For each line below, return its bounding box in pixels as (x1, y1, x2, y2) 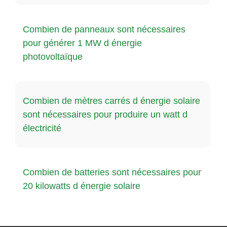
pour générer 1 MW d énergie (23, 37, 142, 48)
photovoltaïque (23, 51, 83, 62)
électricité (23, 123, 61, 133)
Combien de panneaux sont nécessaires (23, 24, 185, 34)
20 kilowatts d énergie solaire (23, 180, 140, 191)
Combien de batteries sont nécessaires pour (23, 167, 201, 177)
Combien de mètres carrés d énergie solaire (23, 95, 200, 106)
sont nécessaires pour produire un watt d (23, 109, 187, 120)
